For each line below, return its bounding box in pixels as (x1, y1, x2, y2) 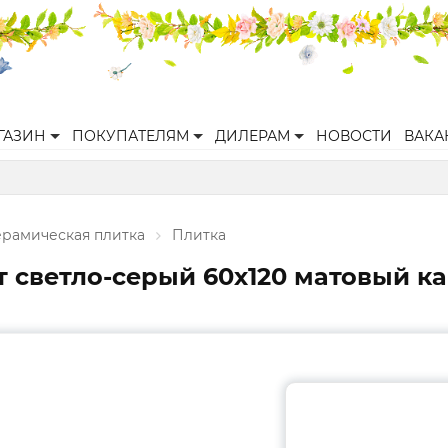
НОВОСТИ (316, 127, 392, 145)
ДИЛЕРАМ (215, 127, 290, 145)
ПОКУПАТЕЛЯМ (72, 127, 189, 145)
